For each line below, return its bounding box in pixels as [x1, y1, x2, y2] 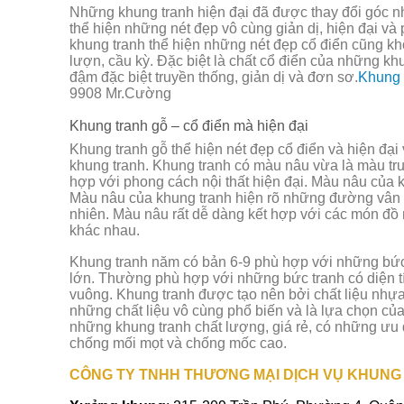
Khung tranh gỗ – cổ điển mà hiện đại [69, 118, 308, 133]
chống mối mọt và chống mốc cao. [69, 335, 287, 352]
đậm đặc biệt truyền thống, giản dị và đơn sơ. [69, 69, 358, 86]
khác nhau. [69, 223, 140, 239]
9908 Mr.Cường [69, 86, 171, 102]
